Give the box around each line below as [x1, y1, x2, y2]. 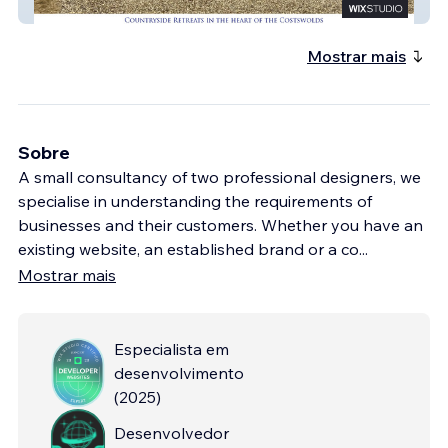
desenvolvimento [114, 362, 244, 383]
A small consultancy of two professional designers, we [18, 166, 421, 187]
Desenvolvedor [114, 422, 229, 443]
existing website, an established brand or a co [18, 238, 359, 259]
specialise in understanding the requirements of [18, 190, 372, 211]
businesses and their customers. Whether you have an [18, 214, 423, 235]
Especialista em [114, 338, 229, 359]
